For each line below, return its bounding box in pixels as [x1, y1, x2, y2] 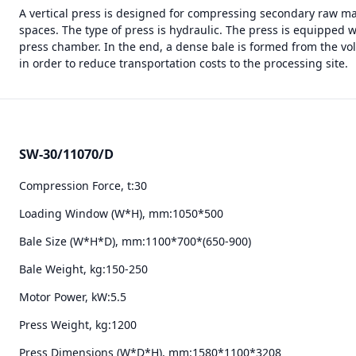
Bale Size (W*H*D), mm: [19, 233, 145, 249]
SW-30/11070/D [19, 145, 114, 164]
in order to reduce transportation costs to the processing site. [19, 55, 348, 71]
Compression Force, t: [19, 177, 134, 193]
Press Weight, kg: [19, 316, 111, 332]
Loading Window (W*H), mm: [19, 205, 172, 221]
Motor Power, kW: [19, 288, 110, 304]
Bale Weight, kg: [19, 261, 106, 277]
